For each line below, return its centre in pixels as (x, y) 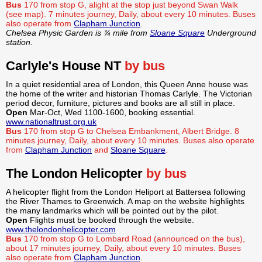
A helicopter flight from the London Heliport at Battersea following (126, 192)
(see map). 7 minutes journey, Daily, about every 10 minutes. (118, 14)
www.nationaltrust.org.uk (51, 122)
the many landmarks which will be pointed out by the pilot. (112, 211)
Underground (230, 33)
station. (19, 42)
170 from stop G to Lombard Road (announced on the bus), (135, 239)
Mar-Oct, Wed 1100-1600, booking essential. (113, 113)
